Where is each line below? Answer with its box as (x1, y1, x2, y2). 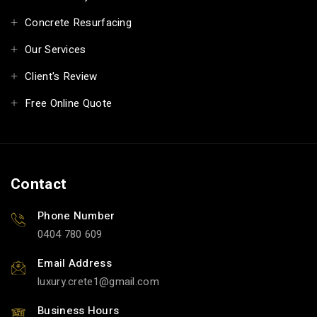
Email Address (38, 255, 112, 271)
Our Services (25, 41, 86, 57)
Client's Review (25, 68, 98, 84)
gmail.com (109, 273, 159, 289)
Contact (11, 173, 67, 195)
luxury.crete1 (38, 273, 99, 289)
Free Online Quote (25, 95, 113, 111)
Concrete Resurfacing (25, 14, 132, 30)
